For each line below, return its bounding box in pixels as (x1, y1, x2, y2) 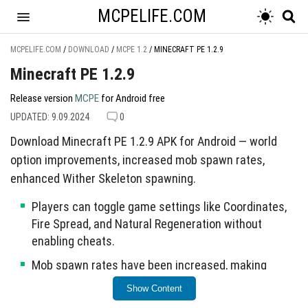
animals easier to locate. (32, 275, 156, 289)
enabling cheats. (32, 234, 115, 248)
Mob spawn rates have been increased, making (32, 258, 267, 272)
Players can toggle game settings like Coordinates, (32, 199, 287, 214)
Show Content (126, 283, 182, 294)
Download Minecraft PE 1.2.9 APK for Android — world (10, 134, 277, 148)
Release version (10, 92, 75, 104)
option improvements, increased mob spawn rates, (10, 153, 265, 167)
